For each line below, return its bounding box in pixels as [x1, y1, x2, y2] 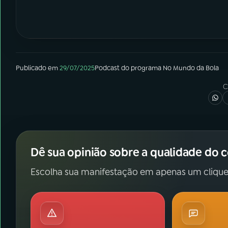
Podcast [95, 64, 120, 72]
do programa [120, 64, 163, 72]
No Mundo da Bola [163, 64, 219, 72]
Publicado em [16, 64, 58, 72]
